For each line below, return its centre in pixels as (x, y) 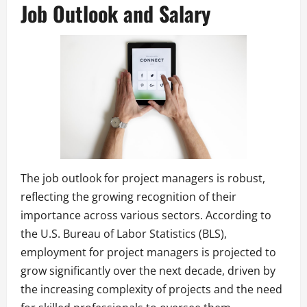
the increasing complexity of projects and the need (151, 289)
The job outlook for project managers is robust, (143, 178)
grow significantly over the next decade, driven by (148, 270)
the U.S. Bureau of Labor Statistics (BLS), (124, 233)
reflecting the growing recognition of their (128, 196)
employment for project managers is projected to (148, 252)
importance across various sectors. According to (146, 215)
